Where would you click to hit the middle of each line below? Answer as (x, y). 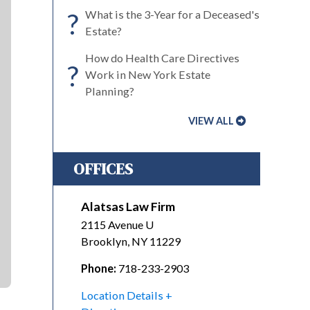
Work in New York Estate (148, 74)
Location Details (122, 295)
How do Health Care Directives (162, 58)
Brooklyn (104, 241)
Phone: (99, 268)
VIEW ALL (211, 121)
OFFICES (103, 169)
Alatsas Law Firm (128, 206)
